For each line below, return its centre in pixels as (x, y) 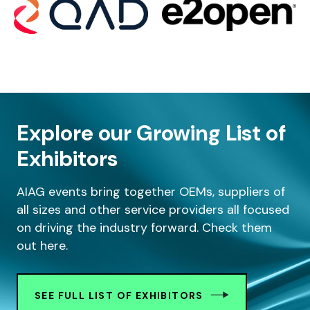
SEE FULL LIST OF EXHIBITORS (119, 295)
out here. (42, 246)
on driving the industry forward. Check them (144, 228)
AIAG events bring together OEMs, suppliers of (151, 192)
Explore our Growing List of (151, 133)
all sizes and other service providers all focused (153, 210)
